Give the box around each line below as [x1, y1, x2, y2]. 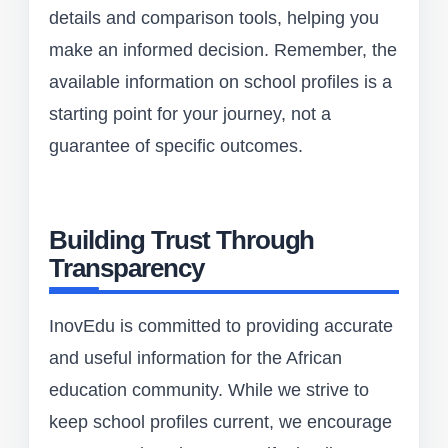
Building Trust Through [49, 226, 315, 255]
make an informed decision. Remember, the [49, 40, 397, 61]
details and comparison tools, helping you [49, 8, 379, 29]
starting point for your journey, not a [49, 104, 331, 125]
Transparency [49, 254, 204, 283]
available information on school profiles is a [49, 72, 392, 93]
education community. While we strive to [49, 380, 369, 401]
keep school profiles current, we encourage [49, 412, 392, 433]
